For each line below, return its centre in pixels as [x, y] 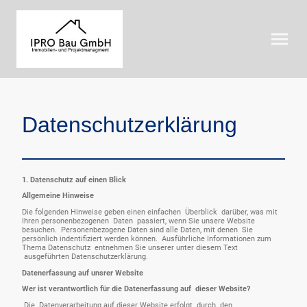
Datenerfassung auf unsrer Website [83, 273]
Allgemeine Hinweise [59, 196]
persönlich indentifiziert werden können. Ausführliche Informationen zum [147, 239]
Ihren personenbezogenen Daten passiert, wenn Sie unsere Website [138, 221]
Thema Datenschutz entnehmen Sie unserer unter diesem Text [130, 248]
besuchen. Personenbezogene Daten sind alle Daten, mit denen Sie [137, 230]
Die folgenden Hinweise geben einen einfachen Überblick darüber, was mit [150, 212]
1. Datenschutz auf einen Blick [74, 180]
